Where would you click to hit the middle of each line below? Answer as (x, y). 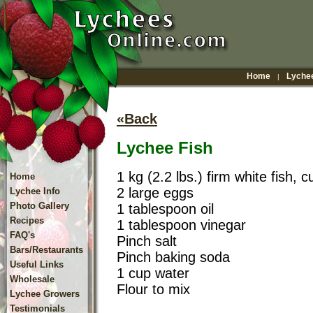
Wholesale (32, 279)
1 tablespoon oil (165, 209)
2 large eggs (155, 193)
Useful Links (37, 264)
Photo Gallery (39, 206)
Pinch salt (147, 241)
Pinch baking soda (173, 257)
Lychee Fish (165, 148)
